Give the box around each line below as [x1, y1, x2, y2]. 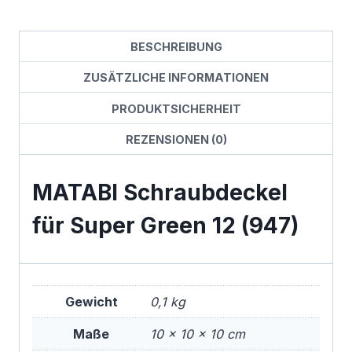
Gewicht [64, 293, 118, 310]
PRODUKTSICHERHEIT [111, 101, 241, 115]
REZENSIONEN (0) [125, 133, 227, 147]
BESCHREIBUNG [130, 39, 222, 53]
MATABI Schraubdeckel [32, 179, 288, 207]
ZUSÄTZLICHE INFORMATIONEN [83, 71, 269, 85]
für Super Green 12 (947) [32, 212, 299, 240]
